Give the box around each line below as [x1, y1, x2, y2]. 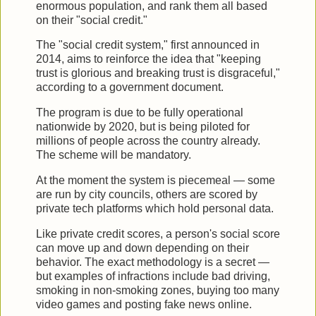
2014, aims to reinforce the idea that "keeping [36, 53, 261, 66]
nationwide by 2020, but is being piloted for [36, 121, 250, 133]
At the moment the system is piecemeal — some [36, 174, 275, 187]
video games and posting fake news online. [36, 298, 252, 310]
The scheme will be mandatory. [36, 149, 194, 162]
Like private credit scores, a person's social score [36, 227, 280, 240]
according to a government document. [36, 81, 226, 94]
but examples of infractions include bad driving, [36, 269, 270, 282]
